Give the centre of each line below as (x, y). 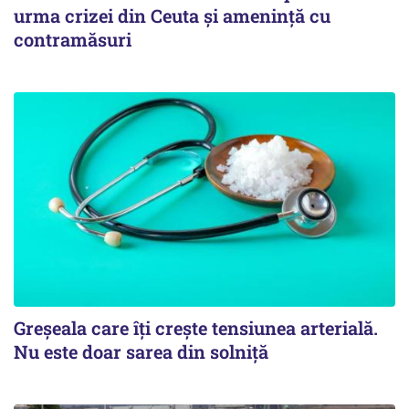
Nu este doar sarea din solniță (141, 352)
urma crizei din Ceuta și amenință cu (172, 15)
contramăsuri (73, 39)
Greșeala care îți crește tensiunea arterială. (196, 328)
